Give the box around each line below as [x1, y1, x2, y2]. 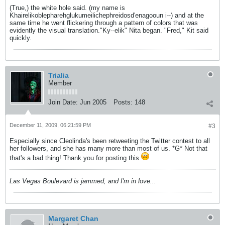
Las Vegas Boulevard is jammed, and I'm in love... [10, 177, 156, 185]
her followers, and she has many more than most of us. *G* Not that [10, 145, 207, 152]
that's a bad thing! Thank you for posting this [10, 154, 141, 162]
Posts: [114, 98, 133, 106]
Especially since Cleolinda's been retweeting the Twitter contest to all [10, 137, 210, 145]
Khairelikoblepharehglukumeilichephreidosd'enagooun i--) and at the [10, 12, 204, 19]
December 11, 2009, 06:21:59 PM [10, 122, 91, 128]
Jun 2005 [80, 98, 106, 106]
